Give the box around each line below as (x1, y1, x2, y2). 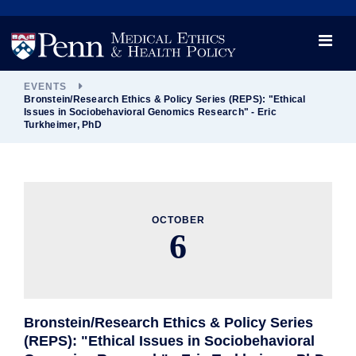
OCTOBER (151, 215, 205, 226)
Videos (161, 25, 195, 37)
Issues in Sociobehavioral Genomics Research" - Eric (24, 106, 277, 118)
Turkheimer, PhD (24, 118, 102, 130)
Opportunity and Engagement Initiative (86, 53, 270, 66)
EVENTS (24, 80, 67, 92)
